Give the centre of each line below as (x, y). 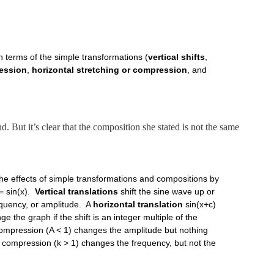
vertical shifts (177, 57)
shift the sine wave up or (167, 192)
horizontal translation (138, 205)
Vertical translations (77, 192)
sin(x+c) (200, 205)
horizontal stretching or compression (110, 69)
